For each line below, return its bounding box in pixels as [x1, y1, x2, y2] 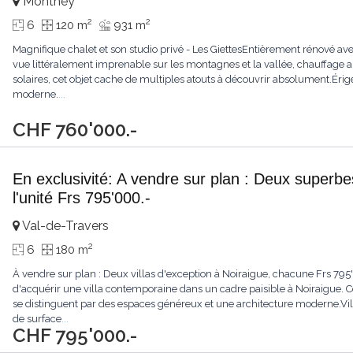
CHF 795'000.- [13, 324, 138, 347]
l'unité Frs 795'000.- [13, 189, 151, 206]
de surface [13, 313, 62, 325]
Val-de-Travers [20, 218, 110, 233]
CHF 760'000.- [13, 118, 138, 141]
